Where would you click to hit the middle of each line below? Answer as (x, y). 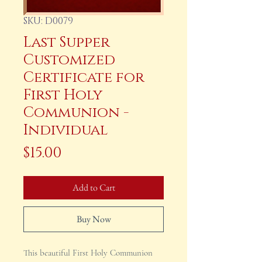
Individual (65, 130)
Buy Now (94, 219)
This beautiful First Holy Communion (88, 253)
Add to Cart (94, 188)
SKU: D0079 (48, 21)
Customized (69, 60)
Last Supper (67, 43)
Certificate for (84, 78)
